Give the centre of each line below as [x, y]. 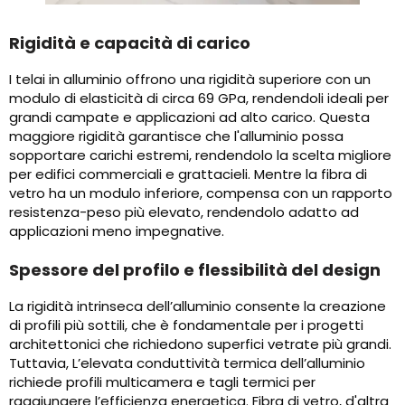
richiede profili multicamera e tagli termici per [162, 382]
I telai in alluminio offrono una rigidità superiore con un [190, 80]
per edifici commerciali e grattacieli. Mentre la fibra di [188, 174]
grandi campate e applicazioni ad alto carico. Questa [189, 118]
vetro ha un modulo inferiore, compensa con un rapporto [201, 193]
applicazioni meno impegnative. [117, 231]
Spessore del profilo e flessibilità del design [195, 270]
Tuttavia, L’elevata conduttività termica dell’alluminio [187, 363]
